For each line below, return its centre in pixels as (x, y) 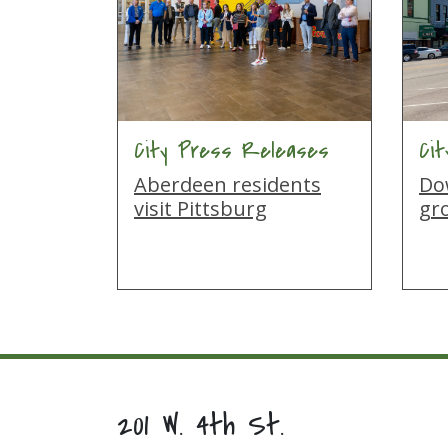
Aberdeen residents (227, 184)
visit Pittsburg (200, 208)
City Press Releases (231, 151)
